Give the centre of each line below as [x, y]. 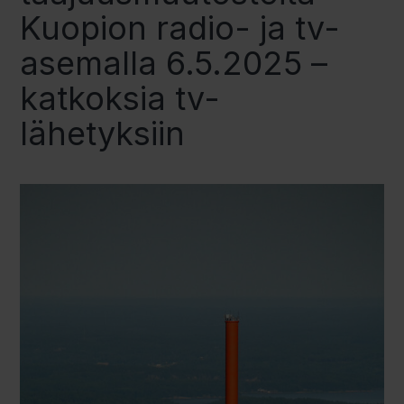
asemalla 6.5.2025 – [174, 64]
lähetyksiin [103, 134]
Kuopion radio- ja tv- [180, 28]
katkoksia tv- [120, 99]
